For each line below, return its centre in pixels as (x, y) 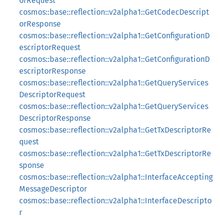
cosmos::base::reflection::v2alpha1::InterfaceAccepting (116, 177)
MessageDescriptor (53, 189)
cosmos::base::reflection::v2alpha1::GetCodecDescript (114, 12)
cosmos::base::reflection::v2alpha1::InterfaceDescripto (115, 201)
